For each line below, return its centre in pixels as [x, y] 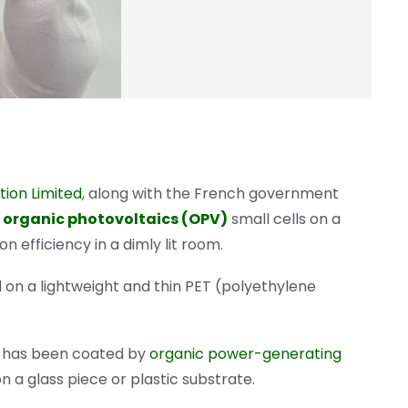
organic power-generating [245, 353]
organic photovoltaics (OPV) [115, 219]
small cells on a [286, 219]
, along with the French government [210, 193]
